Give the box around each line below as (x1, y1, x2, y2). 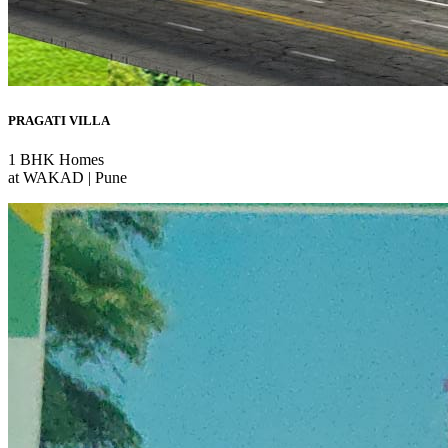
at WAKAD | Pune (8, 168, 127, 186)
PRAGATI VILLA (8, 112, 110, 128)
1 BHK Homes (8, 150, 104, 168)
